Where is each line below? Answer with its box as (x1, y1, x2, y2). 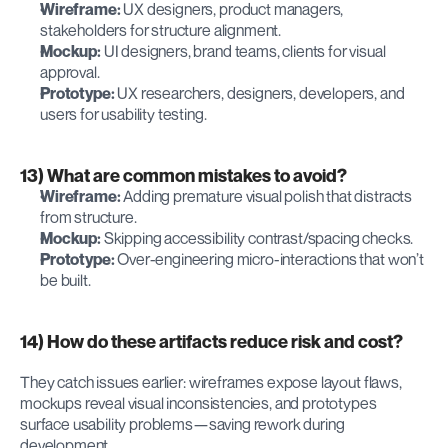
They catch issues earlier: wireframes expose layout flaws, (20, 371, 402, 392)
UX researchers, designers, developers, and (114, 82, 405, 103)
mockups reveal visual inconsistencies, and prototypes (20, 392, 377, 413)
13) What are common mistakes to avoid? (20, 164, 347, 186)
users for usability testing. (40, 103, 207, 124)
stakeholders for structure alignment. (40, 19, 282, 40)
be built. (40, 269, 91, 290)
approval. (40, 61, 100, 82)
